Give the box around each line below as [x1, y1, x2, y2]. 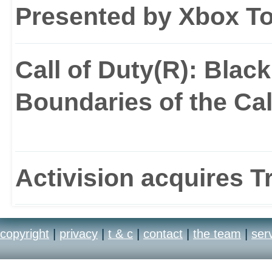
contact [143, 227, 183, 241]
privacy [59, 227, 98, 241]
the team [193, 227, 241, 241]
